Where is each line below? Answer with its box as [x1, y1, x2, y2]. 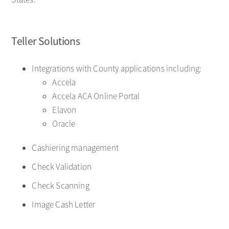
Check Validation [32, 161, 92, 172]
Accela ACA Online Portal [52, 90, 140, 102]
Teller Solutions [11, 34, 80, 48]
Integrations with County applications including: [32, 63, 202, 74]
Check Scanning [32, 180, 89, 191]
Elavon [52, 104, 77, 116]
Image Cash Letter [32, 199, 99, 210]
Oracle [52, 118, 76, 129]
